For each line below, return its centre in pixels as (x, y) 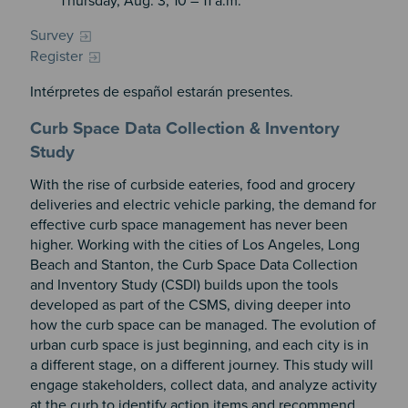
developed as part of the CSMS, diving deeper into (190, 306)
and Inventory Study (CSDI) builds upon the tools (184, 286)
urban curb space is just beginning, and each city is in (199, 346)
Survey (51, 35)
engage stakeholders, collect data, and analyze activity (203, 386)
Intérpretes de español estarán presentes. (161, 92)
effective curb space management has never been (189, 225)
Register (56, 56)
